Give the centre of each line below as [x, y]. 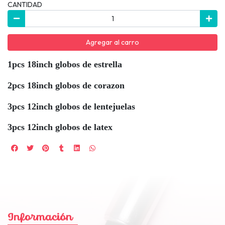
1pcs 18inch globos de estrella [66, 65]
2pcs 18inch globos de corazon [67, 86]
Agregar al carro [113, 42]
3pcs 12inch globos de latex [60, 127]
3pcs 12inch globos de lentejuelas [73, 107]
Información [40, 218]
